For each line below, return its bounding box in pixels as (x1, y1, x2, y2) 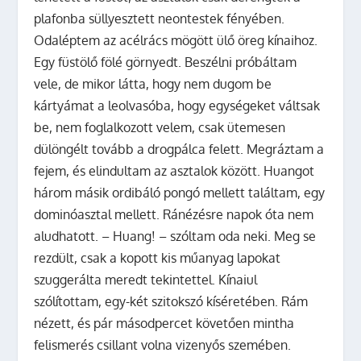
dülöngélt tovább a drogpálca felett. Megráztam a (34, 140, 325, 157)
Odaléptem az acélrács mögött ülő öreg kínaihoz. (34, 31, 318, 48)
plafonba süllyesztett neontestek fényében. (34, 10, 285, 27)
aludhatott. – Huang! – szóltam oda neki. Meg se (34, 227, 317, 244)
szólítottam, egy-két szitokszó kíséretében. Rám (34, 293, 309, 309)
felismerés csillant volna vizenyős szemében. (34, 336, 292, 353)
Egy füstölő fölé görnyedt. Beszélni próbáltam (34, 53, 297, 70)
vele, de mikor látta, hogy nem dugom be (34, 75, 272, 92)
